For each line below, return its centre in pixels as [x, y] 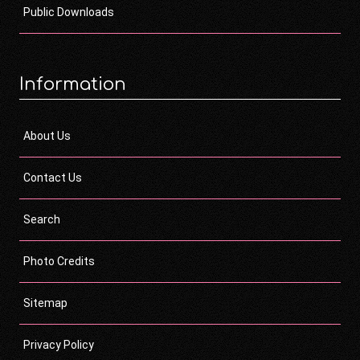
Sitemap [45, 303]
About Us [47, 135]
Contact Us [53, 177]
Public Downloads [69, 12]
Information [73, 84]
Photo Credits [59, 261]
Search [42, 219]
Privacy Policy [59, 344]
